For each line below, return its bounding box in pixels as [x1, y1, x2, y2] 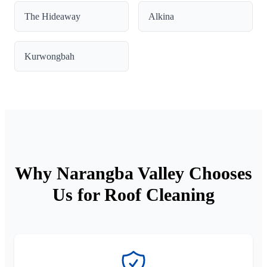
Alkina [148, 11, 174, 21]
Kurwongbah [24, 51, 74, 61]
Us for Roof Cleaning [52, 184, 215, 204]
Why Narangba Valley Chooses [15, 163, 252, 183]
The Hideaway [24, 11, 80, 21]
